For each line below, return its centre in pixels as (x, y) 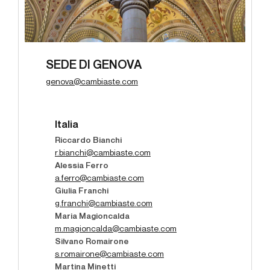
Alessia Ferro (82, 166)
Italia (67, 125)
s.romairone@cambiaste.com (109, 255)
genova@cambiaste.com (92, 82)
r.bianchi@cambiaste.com (103, 153)
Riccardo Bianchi (88, 141)
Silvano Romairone (92, 242)
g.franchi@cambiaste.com (104, 204)
